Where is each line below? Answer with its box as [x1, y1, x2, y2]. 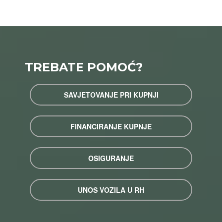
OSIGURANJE [88, 153, 134, 163]
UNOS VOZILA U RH [78, 184, 144, 195]
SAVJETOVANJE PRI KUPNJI [63, 89, 159, 100]
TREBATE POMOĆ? [25, 59, 143, 74]
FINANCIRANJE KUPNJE [70, 121, 152, 131]
